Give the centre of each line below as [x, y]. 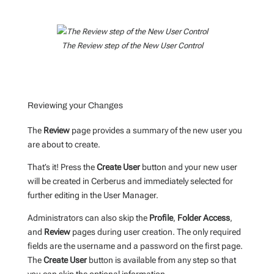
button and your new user [188, 167]
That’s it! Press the [62, 167]
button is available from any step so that [161, 260]
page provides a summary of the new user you [156, 130]
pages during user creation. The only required [155, 231]
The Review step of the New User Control [133, 45]
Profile [161, 217]
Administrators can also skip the [88, 217]
